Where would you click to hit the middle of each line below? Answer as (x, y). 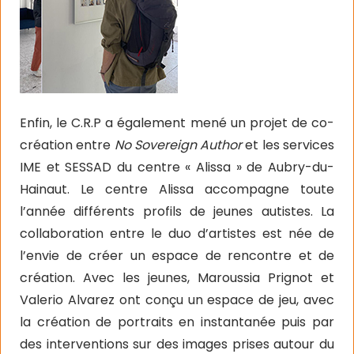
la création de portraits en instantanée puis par (177, 322)
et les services (288, 145)
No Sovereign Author (178, 145)
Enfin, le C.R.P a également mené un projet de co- (177, 122)
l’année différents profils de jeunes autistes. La (177, 211)
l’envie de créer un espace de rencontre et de (177, 255)
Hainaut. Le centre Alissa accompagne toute (177, 189)
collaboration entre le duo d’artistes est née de (177, 233)
